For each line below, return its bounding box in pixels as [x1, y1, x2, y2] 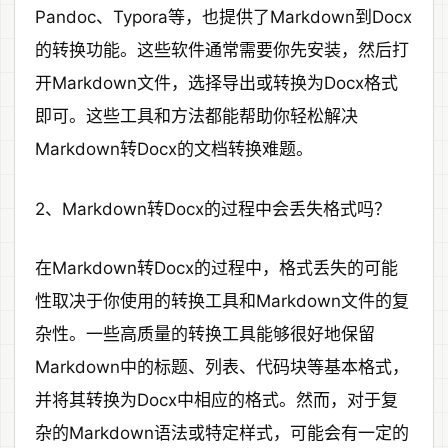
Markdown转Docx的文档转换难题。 [35, 139, 313, 160]
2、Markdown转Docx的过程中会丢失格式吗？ [35, 198, 391, 219]
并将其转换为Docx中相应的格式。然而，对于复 [35, 390, 398, 411]
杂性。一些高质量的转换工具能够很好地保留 [35, 324, 375, 345]
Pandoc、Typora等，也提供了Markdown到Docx [35, 7, 412, 28]
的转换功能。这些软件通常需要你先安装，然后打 [35, 40, 409, 61]
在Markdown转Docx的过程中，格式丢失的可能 [35, 258, 398, 279]
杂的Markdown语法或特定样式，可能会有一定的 [35, 423, 409, 444]
